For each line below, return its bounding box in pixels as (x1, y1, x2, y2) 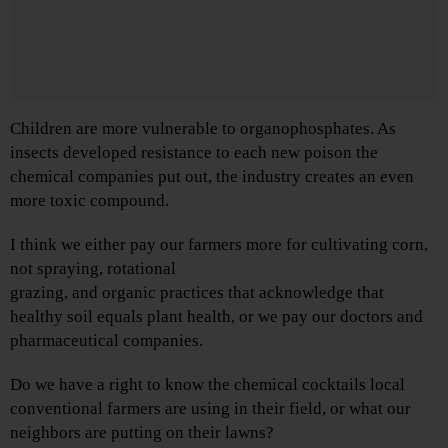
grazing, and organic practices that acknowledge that (10, 283, 384, 303)
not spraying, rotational (10, 259, 176, 279)
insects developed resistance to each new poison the (10, 143, 378, 163)
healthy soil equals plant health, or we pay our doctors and (10, 307, 423, 327)
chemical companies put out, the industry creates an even (10, 167, 414, 187)
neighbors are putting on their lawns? (10, 423, 274, 443)
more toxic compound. (10, 191, 169, 211)
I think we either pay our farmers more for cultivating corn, (10, 235, 428, 255)
